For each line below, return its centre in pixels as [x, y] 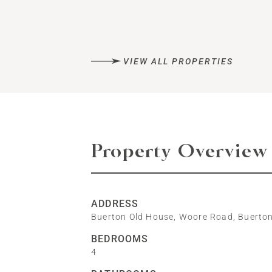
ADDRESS [115, 204]
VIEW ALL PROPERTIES [178, 61]
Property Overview [179, 152]
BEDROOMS [120, 239]
